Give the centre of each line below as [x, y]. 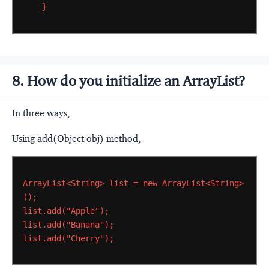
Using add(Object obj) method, [76, 139]
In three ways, [41, 113]
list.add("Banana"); [68, 224]
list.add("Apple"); [66, 210]
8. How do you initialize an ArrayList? [129, 81]
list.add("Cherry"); [68, 238]
